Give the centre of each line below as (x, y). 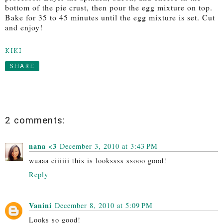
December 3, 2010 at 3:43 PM (109, 146)
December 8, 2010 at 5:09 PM (104, 205)
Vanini (40, 205)
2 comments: (35, 121)
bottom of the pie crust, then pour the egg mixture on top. (109, 7)
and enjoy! (24, 27)
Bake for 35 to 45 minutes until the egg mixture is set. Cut (110, 17)
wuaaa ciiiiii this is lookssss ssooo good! (98, 160)
